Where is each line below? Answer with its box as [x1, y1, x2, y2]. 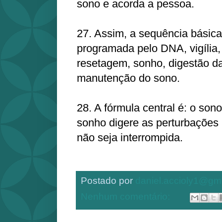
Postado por [81, 175, 135, 186]
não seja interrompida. [77, 131, 186, 144]
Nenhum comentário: [81, 191, 172, 202]
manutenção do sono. [77, 71, 180, 84]
